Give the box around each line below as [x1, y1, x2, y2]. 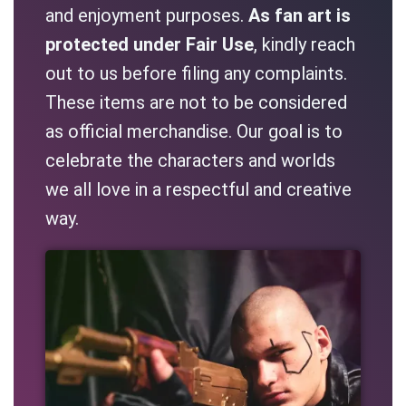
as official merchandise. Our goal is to [45, 121, 343, 143]
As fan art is [248, 5, 351, 27]
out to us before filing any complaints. [45, 63, 347, 85]
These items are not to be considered [45, 92, 347, 114]
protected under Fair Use [45, 34, 254, 56]
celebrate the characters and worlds [45, 150, 335, 172]
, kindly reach [254, 34, 355, 56]
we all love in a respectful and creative [45, 179, 352, 201]
